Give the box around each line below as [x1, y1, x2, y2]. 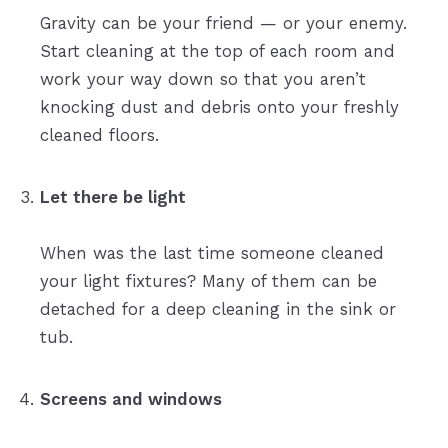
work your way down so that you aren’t [39, 69, 366, 90]
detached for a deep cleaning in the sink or [39, 299, 396, 320]
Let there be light [39, 187, 186, 208]
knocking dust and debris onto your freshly [39, 97, 399, 118]
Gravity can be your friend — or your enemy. [39, 13, 407, 34]
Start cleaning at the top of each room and [39, 41, 395, 62]
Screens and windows [39, 389, 222, 410]
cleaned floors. [39, 125, 159, 146]
